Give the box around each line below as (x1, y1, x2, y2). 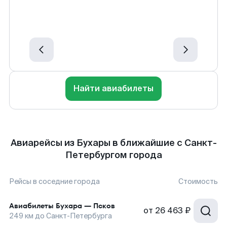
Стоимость (178, 177, 218, 186)
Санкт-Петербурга (46, 211, 112, 220)
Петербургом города (65, 149, 162, 161)
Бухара (56, 201, 82, 211)
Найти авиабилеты (73, 83, 154, 94)
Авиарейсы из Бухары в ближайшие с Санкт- (10, 137, 217, 149)
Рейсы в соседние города (9, 177, 100, 186)
